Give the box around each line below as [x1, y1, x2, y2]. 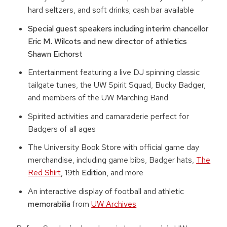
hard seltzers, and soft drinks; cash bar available [28, 5, 195, 16]
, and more [106, 167, 144, 178]
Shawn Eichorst [28, 48, 83, 59]
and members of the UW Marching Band [28, 92, 169, 103]
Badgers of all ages [28, 123, 96, 134]
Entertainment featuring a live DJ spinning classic [28, 67, 200, 78]
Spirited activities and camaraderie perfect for [28, 110, 190, 122]
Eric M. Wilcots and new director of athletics [28, 35, 187, 47]
